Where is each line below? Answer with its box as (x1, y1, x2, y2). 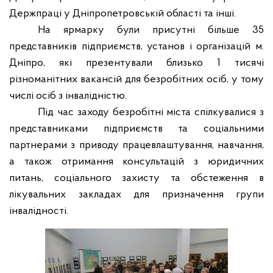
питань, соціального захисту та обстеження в (9, 172, 264, 184)
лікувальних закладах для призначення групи (9, 189, 264, 200)
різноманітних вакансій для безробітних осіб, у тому (9, 74, 264, 85)
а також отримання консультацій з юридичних (9, 156, 264, 168)
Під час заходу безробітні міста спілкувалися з (38, 107, 264, 118)
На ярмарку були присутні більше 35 (38, 24, 264, 36)
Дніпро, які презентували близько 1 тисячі (9, 57, 264, 69)
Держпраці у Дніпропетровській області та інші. (9, 8, 238, 19)
